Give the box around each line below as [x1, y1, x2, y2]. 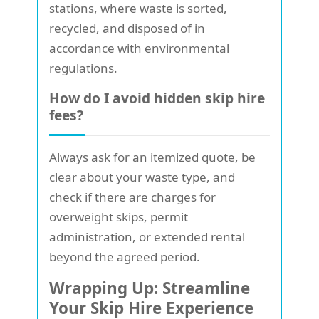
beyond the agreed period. [49, 249, 200, 266]
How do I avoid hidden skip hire [49, 88, 265, 108]
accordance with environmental [49, 40, 229, 57]
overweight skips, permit [49, 209, 188, 226]
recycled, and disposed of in [49, 20, 205, 37]
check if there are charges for [49, 189, 216, 206]
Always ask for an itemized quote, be [49, 149, 256, 166]
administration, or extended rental [49, 229, 245, 246]
